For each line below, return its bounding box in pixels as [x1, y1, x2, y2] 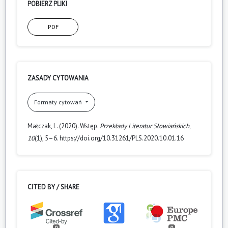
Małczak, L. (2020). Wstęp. [27, 121, 100, 130]
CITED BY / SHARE [27, 182, 79, 191]
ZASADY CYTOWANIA [27, 73, 89, 82]
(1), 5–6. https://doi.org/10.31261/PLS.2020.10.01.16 [35, 133, 184, 142]
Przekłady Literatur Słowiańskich [100, 121, 189, 130]
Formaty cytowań [34, 98, 83, 106]
